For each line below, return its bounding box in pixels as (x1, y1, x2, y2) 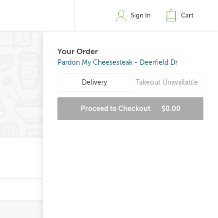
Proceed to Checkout (80, 105, 152, 112)
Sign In (131, 12, 151, 19)
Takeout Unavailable (135, 79, 198, 86)
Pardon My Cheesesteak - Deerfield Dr (57, 59, 178, 66)
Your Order (57, 47, 98, 56)
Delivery (82, 79, 107, 86)
